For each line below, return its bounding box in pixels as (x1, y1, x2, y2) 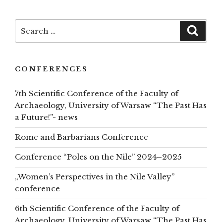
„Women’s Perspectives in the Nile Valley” (15, 172, 174, 182)
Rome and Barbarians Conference (15, 132, 148, 142)
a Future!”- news (15, 112, 78, 122)
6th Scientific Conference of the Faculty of (15, 204, 179, 214)
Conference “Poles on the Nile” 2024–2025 (15, 152, 182, 162)
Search (15, 20, 43, 30)
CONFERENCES (15, 65, 88, 74)
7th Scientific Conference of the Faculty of (15, 89, 178, 99)
